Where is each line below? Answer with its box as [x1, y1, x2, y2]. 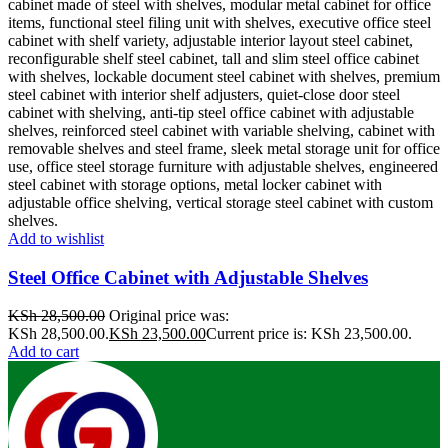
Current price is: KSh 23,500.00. [206, 325, 412, 343]
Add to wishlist [8, 229, 104, 247]
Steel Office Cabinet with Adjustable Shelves [8, 266, 368, 288]
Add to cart [8, 343, 79, 361]
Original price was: [109, 307, 229, 325]
